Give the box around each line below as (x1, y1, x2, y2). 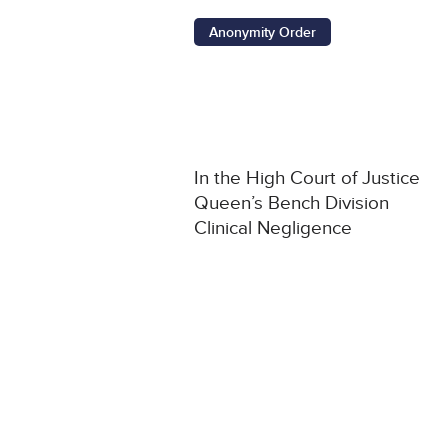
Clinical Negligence (194, 217, 353, 241)
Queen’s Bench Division (194, 192, 390, 216)
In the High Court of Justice (194, 167, 421, 191)
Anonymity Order (209, 24, 317, 42)
